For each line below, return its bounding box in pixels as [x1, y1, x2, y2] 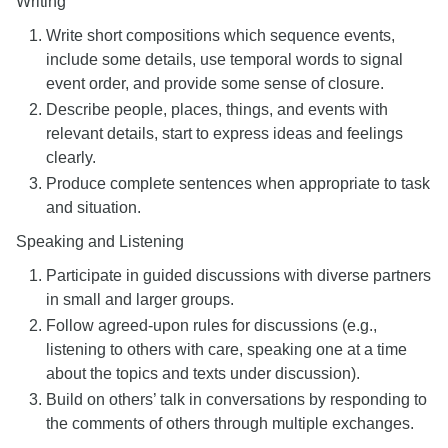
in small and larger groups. [46, 291, 234, 308]
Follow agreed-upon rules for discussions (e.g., [46, 317, 377, 334]
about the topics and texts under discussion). [46, 365, 360, 382]
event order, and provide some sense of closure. [46, 75, 384, 92]
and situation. [46, 199, 141, 216]
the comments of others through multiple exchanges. [46, 415, 414, 432]
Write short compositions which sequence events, [46, 27, 395, 44]
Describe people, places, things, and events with [46, 101, 388, 118]
